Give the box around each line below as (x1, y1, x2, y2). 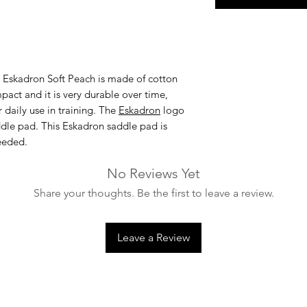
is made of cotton (95, 72, 177, 85)
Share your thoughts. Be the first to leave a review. (33, 186, 274, 199)
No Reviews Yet (107, 165, 200, 182)
